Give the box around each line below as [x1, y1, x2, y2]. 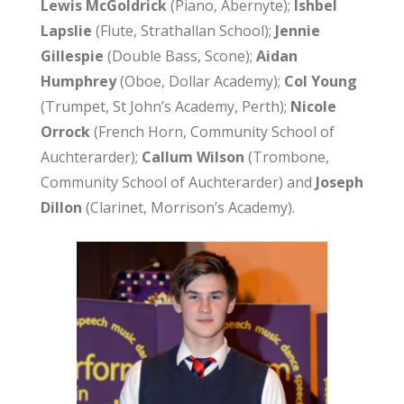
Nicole [289, 96, 336, 117]
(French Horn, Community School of [89, 122, 335, 142]
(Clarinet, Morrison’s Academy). [85, 197, 295, 218]
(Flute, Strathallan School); [91, 21, 275, 41]
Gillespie [40, 46, 104, 67]
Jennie [274, 21, 320, 41]
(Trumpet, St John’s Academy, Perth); [40, 96, 290, 117]
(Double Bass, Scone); [103, 46, 256, 67]
